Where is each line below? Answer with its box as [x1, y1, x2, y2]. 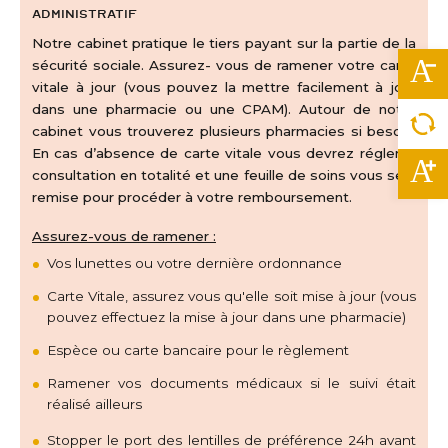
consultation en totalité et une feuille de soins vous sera [32, 167, 416, 184]
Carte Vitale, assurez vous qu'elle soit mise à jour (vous [47, 287, 416, 304]
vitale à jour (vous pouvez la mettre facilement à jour [32, 79, 416, 96]
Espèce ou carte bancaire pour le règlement [47, 341, 349, 358]
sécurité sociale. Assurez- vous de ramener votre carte [32, 57, 416, 74]
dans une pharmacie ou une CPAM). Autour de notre [32, 101, 416, 118]
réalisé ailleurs [47, 395, 142, 412]
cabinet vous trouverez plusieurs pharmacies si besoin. [32, 123, 416, 140]
